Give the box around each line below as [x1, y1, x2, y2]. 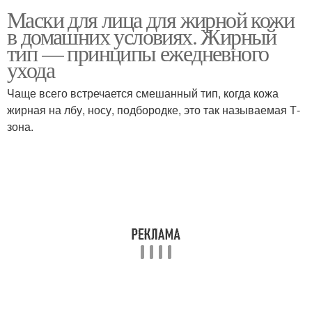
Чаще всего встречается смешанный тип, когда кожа [7, 85, 279, 101]
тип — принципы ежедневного [7, 38, 269, 68]
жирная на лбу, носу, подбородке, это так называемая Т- [7, 102, 300, 118]
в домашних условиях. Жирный [7, 21, 276, 51]
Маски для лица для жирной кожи [7, 4, 294, 34]
